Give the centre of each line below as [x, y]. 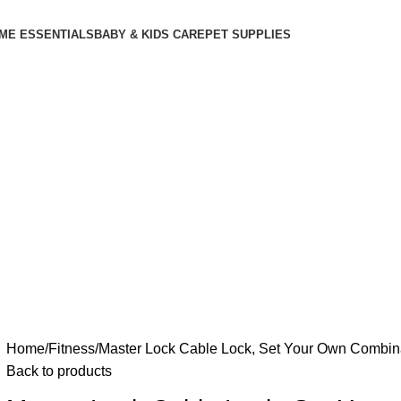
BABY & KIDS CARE [149, 34]
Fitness [71, 349]
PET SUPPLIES [248, 34]
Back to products [59, 371]
